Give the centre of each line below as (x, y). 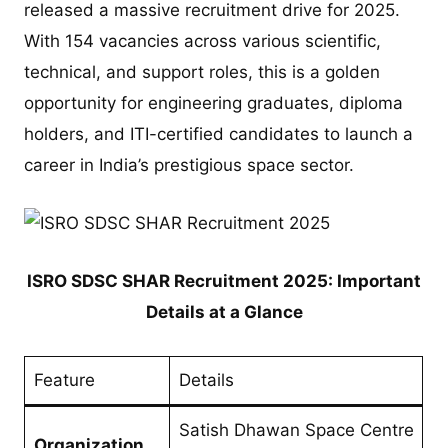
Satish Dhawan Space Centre (296, 429)
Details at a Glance (224, 312)
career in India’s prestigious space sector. (189, 165)
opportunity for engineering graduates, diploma (214, 103)
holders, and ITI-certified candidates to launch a (219, 134)
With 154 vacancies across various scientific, (203, 41)
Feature (64, 379)
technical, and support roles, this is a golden (202, 72)
